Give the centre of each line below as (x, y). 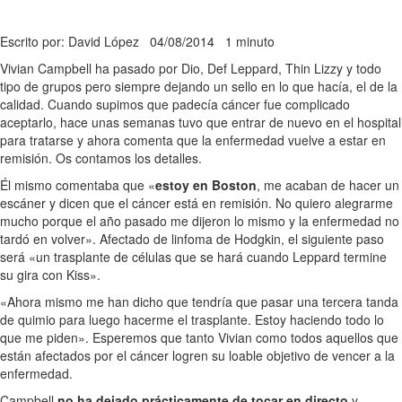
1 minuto (250, 41)
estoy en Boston (206, 185)
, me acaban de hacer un (328, 185)
